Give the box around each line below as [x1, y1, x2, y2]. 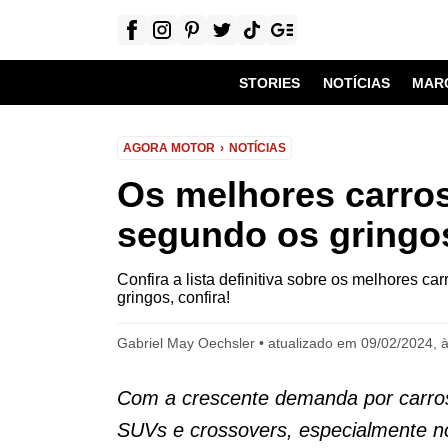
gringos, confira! [117, 289, 230, 306]
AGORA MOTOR [123, 141, 215, 155]
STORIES [239, 74, 301, 91]
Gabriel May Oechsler [117, 335, 255, 351]
